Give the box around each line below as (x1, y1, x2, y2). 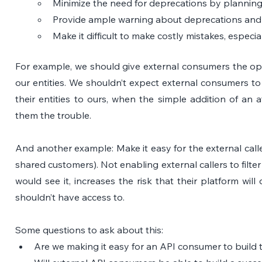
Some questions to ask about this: (15, 223, 164, 236)
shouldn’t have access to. (15, 191, 125, 203)
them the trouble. (15, 109, 92, 121)
